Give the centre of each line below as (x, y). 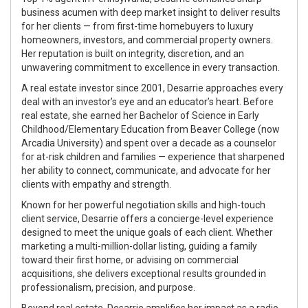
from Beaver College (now (222, 129)
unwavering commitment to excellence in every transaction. (151, 67)
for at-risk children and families (89, 156)
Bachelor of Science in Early (199, 115)
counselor (255, 143)
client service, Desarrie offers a (89, 218)
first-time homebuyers (166, 26)
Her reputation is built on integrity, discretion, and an (133, 53)
